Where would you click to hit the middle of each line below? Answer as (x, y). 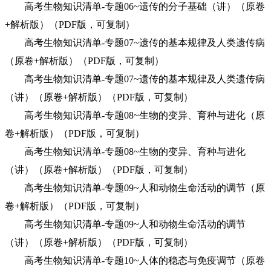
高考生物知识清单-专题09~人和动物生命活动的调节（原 (135, 188)
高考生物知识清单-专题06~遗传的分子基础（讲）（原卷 (135, 6)
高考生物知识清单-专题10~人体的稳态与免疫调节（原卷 (135, 260)
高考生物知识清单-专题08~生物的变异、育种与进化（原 (135, 115)
